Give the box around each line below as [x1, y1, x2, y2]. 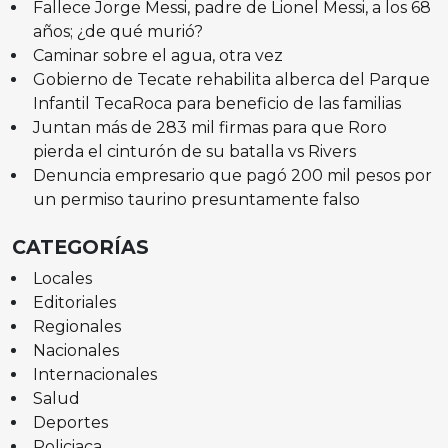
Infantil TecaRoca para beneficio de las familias [32, 93, 401, 113]
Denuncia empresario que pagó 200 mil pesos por [32, 165, 432, 185]
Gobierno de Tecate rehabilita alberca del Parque [32, 69, 430, 89]
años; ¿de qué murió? [32, 21, 203, 41]
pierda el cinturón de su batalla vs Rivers [32, 141, 356, 161]
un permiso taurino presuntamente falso [32, 189, 360, 209]
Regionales [32, 316, 121, 336]
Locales [32, 268, 92, 288]
